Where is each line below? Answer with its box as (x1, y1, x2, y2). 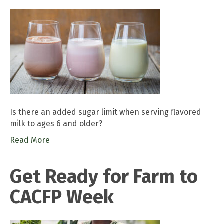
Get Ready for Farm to (10, 164, 198, 188)
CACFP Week (10, 185, 114, 208)
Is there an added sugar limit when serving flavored (10, 107, 201, 117)
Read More (10, 135, 50, 145)
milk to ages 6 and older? (10, 118, 102, 128)
